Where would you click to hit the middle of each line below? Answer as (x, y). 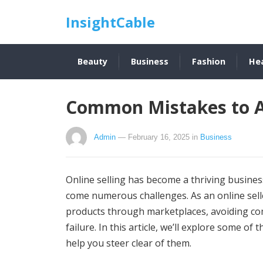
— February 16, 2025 (154, 137)
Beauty (92, 61)
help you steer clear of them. (129, 243)
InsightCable (110, 22)
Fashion (209, 61)
